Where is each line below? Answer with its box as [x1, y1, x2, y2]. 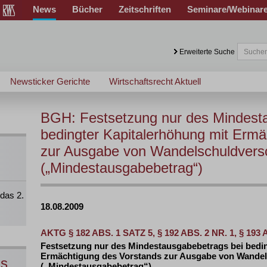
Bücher [72, 4, 103, 14]
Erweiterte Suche [179, 48, 235, 56]
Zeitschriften [119, 4, 171, 14]
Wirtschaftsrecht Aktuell [109, 76, 201, 86]
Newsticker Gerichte [10, 76, 90, 86]
